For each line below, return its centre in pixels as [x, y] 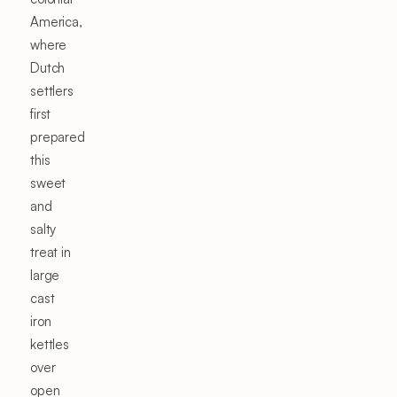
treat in [51, 252]
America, [56, 21]
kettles [50, 344]
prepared [58, 136]
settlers [52, 90]
